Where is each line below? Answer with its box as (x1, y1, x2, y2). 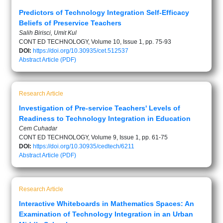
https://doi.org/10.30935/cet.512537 (33, 47, 128, 54)
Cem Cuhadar (19, 125, 57, 132)
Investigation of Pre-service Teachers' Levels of (19, 104, 180, 112)
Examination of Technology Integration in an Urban (19, 210, 193, 218)
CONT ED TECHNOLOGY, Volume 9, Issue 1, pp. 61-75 (19, 134, 168, 141)
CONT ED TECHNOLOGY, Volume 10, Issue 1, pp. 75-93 (19, 38, 171, 45)
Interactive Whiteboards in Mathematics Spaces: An (19, 200, 194, 208)
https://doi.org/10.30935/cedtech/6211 (33, 143, 134, 150)
